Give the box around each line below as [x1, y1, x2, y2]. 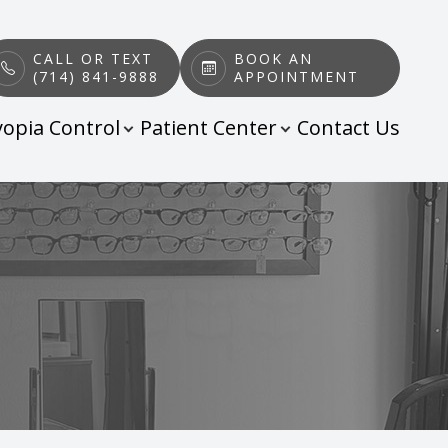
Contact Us [297, 114, 400, 141]
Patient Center [140, 114, 277, 141]
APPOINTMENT [234, 67, 359, 86]
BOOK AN [234, 49, 313, 68]
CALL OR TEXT [33, 49, 153, 68]
